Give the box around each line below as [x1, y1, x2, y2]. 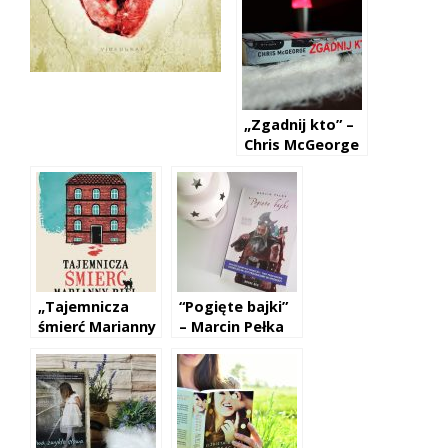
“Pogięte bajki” [179, 297, 288, 317]
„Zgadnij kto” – [244, 115, 354, 135]
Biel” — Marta [38, 337, 137, 357]
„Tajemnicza [38, 297, 129, 317]
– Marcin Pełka [179, 317, 284, 337]
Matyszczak [38, 357, 125, 377]
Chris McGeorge [244, 135, 359, 155]
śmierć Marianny [38, 317, 156, 337]
